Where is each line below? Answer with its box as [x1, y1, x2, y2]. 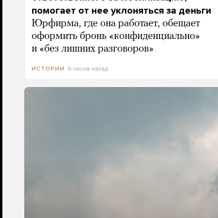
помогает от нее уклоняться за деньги [31, 5, 211, 17]
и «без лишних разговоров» [31, 44, 154, 54]
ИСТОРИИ [31, 65, 65, 73]
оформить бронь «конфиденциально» [31, 31, 200, 41]
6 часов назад [67, 65, 108, 72]
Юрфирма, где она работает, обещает [31, 18, 200, 29]
